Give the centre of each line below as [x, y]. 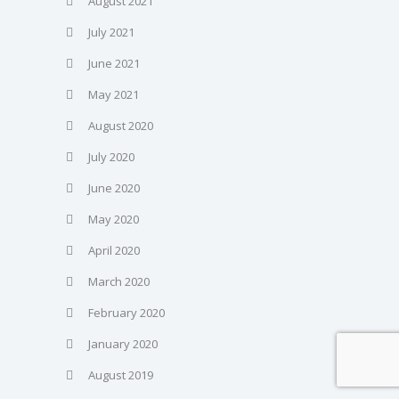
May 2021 [114, 94]
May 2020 [114, 219]
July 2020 [111, 156]
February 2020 [126, 312]
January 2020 [123, 343]
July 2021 [111, 32]
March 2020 [119, 281]
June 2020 [114, 187]
